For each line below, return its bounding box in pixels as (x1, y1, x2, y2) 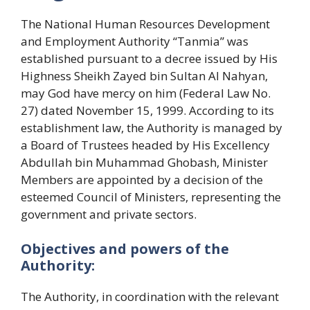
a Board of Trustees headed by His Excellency (21, 137, 270, 153)
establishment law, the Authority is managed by (21, 120, 282, 136)
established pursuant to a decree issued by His (21, 51, 277, 66)
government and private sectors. (21, 206, 197, 222)
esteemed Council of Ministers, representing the (21, 189, 281, 205)
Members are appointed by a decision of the (21, 172, 263, 188)
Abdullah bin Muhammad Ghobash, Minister (21, 154, 268, 170)
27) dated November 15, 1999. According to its (21, 102, 274, 118)
